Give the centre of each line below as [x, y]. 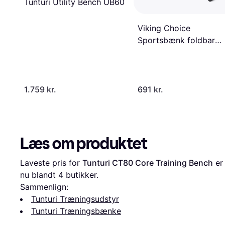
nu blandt [39, 175]
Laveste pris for [51, 162]
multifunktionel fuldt [176, 52]
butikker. [81, 175]
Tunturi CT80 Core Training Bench [148, 162]
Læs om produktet [84, 143]
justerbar [154, 65]
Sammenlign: [44, 187]
